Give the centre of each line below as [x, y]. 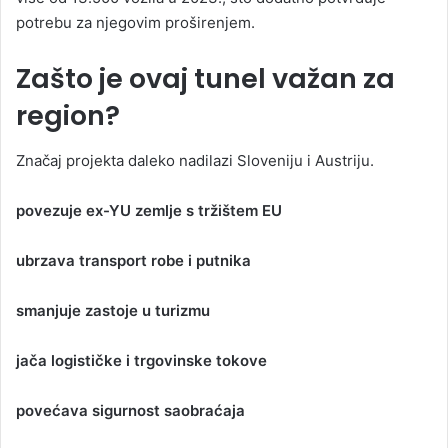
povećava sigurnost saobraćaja [130, 410]
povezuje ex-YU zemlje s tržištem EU [149, 210]
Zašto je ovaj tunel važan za [205, 79]
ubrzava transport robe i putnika [133, 260]
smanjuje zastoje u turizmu [113, 310]
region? [68, 116]
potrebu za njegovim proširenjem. [135, 23]
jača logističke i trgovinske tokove [141, 360]
